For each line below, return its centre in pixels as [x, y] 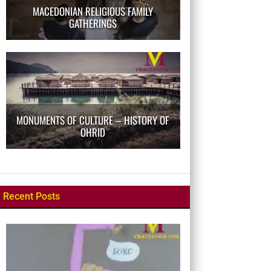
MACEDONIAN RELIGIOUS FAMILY [93, 11]
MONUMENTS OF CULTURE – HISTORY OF [93, 120]
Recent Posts [31, 196]
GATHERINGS [93, 23]
